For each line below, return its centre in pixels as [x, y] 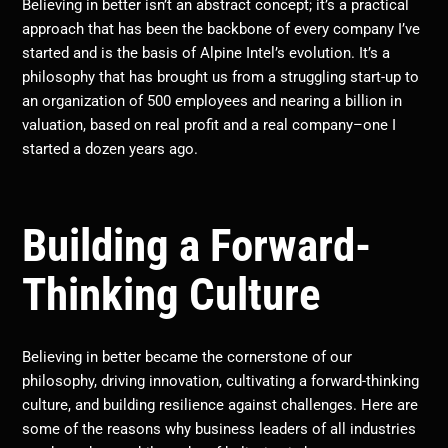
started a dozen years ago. [110, 149]
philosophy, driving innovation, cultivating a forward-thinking [221, 381]
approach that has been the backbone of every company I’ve [221, 29]
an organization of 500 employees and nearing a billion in [212, 101]
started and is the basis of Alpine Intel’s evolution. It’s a [206, 53]
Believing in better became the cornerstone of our [187, 357]
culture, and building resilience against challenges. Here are [220, 405]
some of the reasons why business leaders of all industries [219, 429]
